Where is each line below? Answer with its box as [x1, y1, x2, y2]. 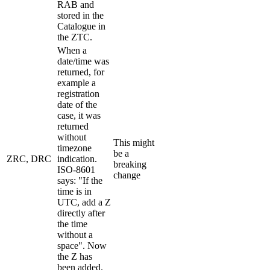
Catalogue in [57, 21, 105, 32]
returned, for [57, 67, 104, 78]
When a [57, 45, 87, 56]
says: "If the [57, 175, 102, 186]
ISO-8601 [57, 165, 95, 175]
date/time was [57, 56, 109, 67]
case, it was [57, 110, 101, 121]
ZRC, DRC [7, 154, 51, 165]
